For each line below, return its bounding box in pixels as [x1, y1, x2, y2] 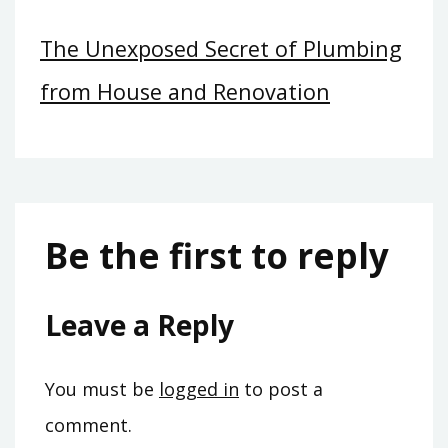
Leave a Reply [45, 305, 234, 344]
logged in [159, 376, 239, 401]
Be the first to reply [45, 231, 389, 279]
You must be [45, 376, 159, 401]
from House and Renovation [40, 76, 330, 106]
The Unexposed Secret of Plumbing [40, 33, 402, 63]
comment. [45, 412, 132, 437]
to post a [239, 376, 323, 401]
